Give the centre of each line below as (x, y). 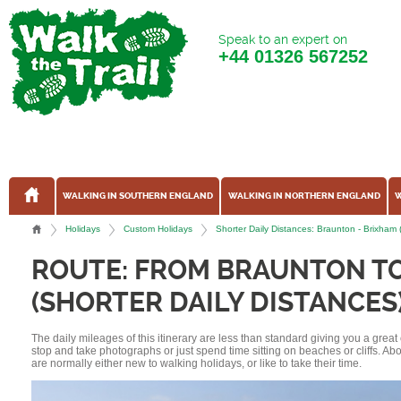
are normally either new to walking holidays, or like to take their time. (196, 363)
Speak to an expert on (282, 39)
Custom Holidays (158, 228)
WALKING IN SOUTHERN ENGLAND (138, 196)
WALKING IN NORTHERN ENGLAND (304, 196)
